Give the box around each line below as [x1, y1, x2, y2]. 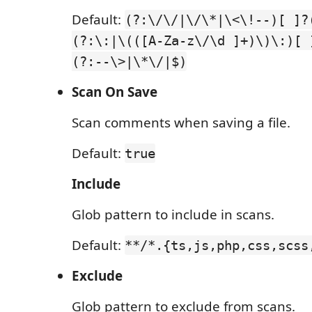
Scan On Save [72, 83, 157, 101]
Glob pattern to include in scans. [72, 205, 274, 224]
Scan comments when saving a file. [72, 114, 290, 132]
